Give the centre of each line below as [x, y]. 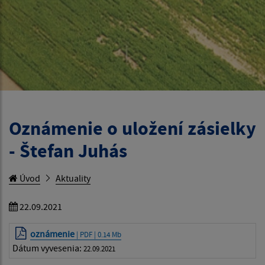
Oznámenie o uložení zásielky [132, 128]
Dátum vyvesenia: [48, 248]
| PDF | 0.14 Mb [98, 234]
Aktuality [73, 178]
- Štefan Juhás [68, 151]
